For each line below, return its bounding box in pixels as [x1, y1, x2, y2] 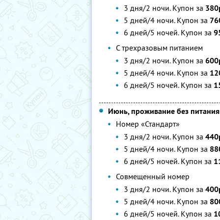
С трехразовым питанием [116, 43, 203, 53]
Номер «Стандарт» [116, 119, 180, 129]
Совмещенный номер [116, 171, 190, 181]
